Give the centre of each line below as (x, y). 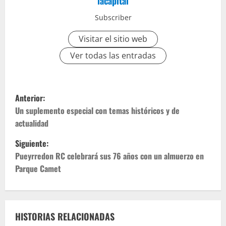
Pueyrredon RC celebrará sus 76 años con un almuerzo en (109, 156)
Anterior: (30, 98)
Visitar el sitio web (113, 39)
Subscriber (113, 18)
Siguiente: (32, 144)
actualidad (32, 123)
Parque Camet (38, 169)
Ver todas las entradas (113, 56)
